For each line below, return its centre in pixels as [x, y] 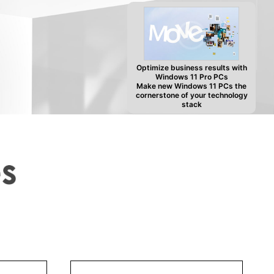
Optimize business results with [191, 65]
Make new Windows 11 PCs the [191, 83]
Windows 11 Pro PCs [191, 74]
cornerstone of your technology [191, 92]
